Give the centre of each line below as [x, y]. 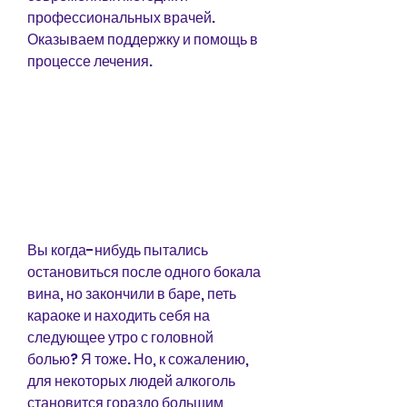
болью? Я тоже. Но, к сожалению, [138, 359]
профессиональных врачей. [121, 18]
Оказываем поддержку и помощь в [143, 40]
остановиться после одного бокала [144, 272]
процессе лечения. [90, 61]
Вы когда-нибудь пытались [118, 250]
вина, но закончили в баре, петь [132, 293]
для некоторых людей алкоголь [131, 381]
